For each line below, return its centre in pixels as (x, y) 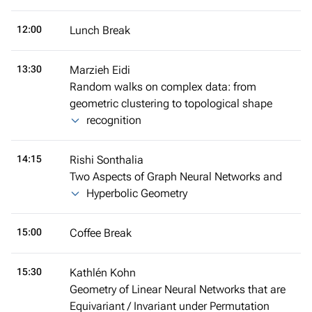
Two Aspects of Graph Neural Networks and (176, 176)
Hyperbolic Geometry (137, 193)
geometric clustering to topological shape (171, 103)
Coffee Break (101, 233)
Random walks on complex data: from (163, 86)
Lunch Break (100, 30)
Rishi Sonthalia (107, 159)
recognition (114, 120)
